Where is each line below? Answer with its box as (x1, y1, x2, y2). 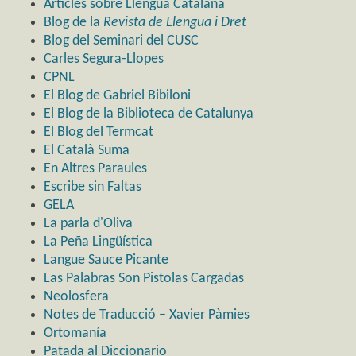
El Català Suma (44, 142, 130, 158)
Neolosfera (44, 288, 109, 304)
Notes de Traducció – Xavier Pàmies (44, 307, 250, 323)
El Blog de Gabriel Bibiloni (44, 87, 191, 103)
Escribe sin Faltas (44, 179, 141, 195)
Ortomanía (44, 325, 106, 341)
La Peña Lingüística (44, 234, 153, 250)
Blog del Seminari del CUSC (44, 33, 199, 48)
